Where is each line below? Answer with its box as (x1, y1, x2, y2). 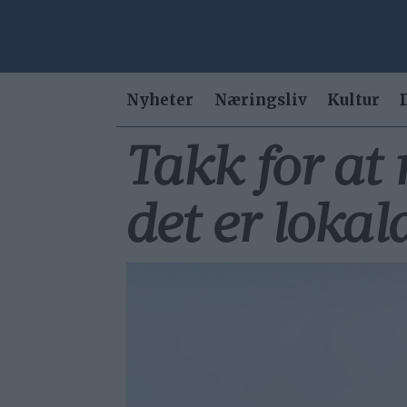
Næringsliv (213, 90, 307, 110)
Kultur (326, 90, 380, 110)
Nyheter (126, 90, 194, 110)
